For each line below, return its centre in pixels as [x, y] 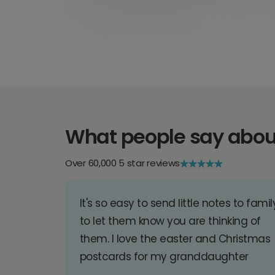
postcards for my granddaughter [164, 257]
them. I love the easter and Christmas [175, 239]
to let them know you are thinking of [170, 221]
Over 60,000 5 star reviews [123, 163]
